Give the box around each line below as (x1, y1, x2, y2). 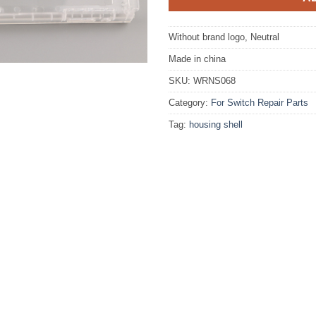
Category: (169, 97, 211, 108)
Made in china (169, 53, 226, 64)
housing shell (189, 119, 243, 130)
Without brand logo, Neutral (169, 31, 279, 42)
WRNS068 (193, 75, 236, 86)
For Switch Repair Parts (211, 97, 308, 108)
